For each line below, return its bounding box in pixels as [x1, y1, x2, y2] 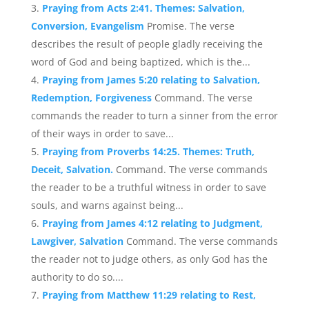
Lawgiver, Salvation [30, 235, 126, 248]
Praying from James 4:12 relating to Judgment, [41, 217, 263, 230]
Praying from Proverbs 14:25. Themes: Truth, [41, 145, 255, 158]
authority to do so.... [30, 270, 123, 283]
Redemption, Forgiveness [30, 91, 154, 104]
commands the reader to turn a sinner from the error [30, 109, 278, 122]
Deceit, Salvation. [30, 163, 116, 176]
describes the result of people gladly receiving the [30, 37, 263, 50]
